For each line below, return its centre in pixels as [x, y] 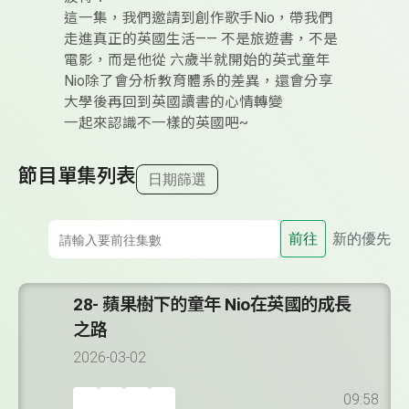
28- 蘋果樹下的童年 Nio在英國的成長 [212, 304]
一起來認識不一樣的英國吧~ [156, 123]
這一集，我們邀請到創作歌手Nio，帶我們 [199, 18]
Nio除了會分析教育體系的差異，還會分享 [199, 81]
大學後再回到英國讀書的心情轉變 [173, 102]
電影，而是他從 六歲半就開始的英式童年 [197, 60]
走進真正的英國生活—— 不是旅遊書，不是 [201, 39]
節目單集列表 [77, 176]
